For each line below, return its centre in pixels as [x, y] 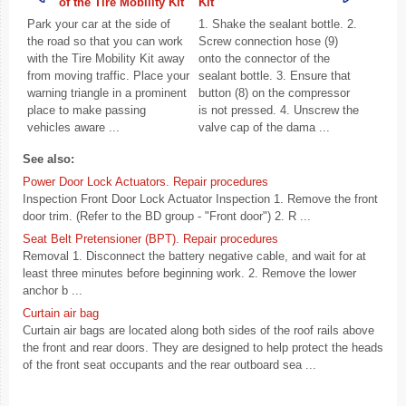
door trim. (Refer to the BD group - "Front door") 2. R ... [167, 216]
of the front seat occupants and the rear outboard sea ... [169, 364]
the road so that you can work [105, 41]
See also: [48, 159]
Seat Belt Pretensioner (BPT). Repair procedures [150, 238]
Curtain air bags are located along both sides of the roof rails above [198, 330]
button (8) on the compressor [275, 92]
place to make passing [87, 110]
